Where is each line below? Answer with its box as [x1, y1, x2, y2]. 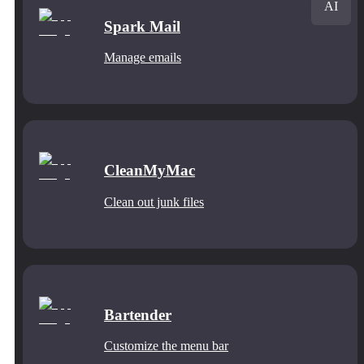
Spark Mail [104, 17, 180, 35]
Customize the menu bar [104, 339, 228, 353]
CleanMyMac [104, 162, 195, 180]
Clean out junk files [104, 194, 204, 209]
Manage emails [104, 50, 181, 65]
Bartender [104, 305, 171, 323]
